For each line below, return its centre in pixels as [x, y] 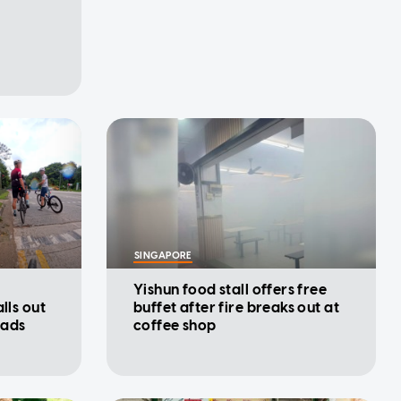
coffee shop [175, 326]
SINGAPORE [163, 256]
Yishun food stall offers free [230, 290]
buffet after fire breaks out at [237, 308]
